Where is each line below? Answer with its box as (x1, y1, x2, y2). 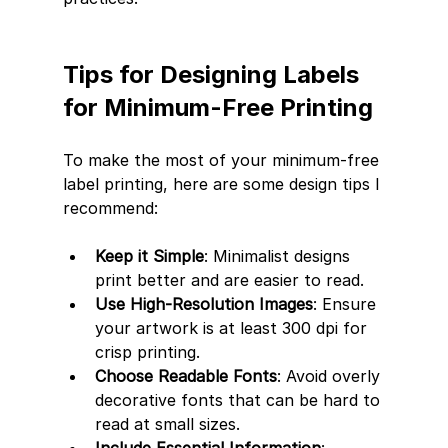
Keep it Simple (94, 245, 204, 266)
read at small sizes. (94, 413, 240, 434)
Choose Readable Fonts (94, 365, 277, 386)
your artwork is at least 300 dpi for (94, 317, 372, 338)
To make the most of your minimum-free (62, 149, 384, 170)
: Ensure (312, 293, 381, 314)
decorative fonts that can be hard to (94, 389, 385, 410)
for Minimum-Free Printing (62, 92, 373, 122)
